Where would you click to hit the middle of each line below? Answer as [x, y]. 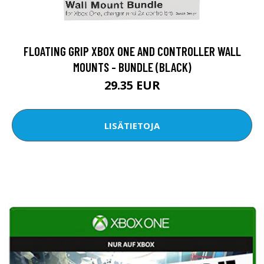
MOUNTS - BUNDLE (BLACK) [132, 67]
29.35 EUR [132, 85]
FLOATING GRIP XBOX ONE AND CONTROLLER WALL [132, 51]
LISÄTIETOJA [132, 125]
